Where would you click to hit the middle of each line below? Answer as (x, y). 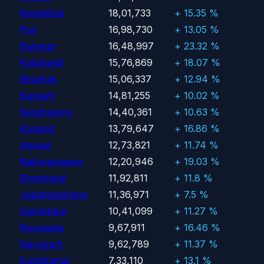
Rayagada (42, 227)
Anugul (36, 145)
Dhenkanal (43, 178)
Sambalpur (44, 211)
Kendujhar (42, 13)
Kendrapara (46, 112)
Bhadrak (39, 79)
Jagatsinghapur (54, 194)
